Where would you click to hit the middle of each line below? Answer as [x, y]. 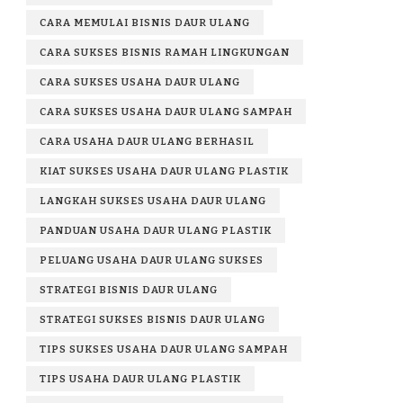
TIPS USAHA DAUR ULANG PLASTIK [140, 378]
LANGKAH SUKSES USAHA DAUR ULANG [153, 200]
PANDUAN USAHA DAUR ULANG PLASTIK [156, 230]
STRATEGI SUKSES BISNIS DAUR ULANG [152, 319]
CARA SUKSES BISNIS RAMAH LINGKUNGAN [165, 52]
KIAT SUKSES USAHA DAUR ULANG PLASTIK [164, 170]
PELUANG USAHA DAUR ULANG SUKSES [152, 260]
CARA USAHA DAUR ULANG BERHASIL [147, 141]
